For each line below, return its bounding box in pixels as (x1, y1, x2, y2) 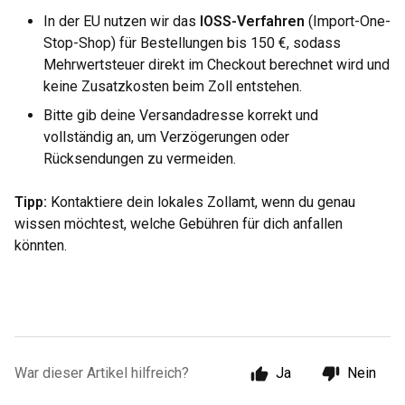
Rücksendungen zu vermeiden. (43, 150, 236, 167)
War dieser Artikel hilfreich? (14, 364, 189, 381)
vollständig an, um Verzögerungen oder (43, 128, 289, 146)
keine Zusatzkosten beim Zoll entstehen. (43, 78, 302, 95)
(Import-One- (305, 13, 391, 30)
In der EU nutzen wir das (43, 13, 200, 30)
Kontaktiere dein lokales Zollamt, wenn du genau (47, 193, 355, 211)
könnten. (14, 237, 67, 254)
